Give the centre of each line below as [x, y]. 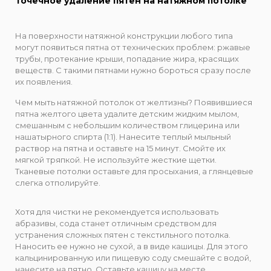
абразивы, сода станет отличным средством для [116, 223]
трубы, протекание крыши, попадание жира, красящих [127, 59]
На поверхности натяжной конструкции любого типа [124, 36]
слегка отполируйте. [58, 182]
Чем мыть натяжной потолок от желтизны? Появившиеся [134, 102]
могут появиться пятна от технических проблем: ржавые [133, 47]
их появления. [44, 82]
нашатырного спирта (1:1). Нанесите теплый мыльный [123, 136]
